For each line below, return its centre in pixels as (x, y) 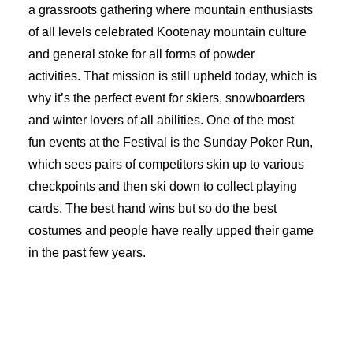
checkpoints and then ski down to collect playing (163, 186)
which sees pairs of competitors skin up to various (166, 164)
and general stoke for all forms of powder (141, 54)
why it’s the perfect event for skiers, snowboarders (167, 98)
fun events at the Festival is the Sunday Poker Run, (171, 142)
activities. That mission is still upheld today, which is (173, 76)
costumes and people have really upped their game (171, 230)
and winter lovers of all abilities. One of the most (161, 120)
